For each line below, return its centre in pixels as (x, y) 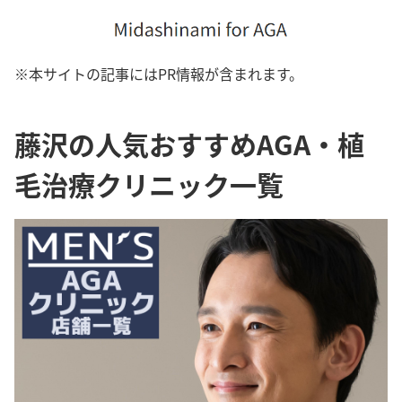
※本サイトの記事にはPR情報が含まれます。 (159, 74)
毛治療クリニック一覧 (149, 184)
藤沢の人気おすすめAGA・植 (189, 144)
